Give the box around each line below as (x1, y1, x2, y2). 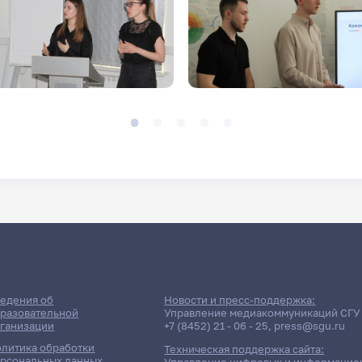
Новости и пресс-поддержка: (164, 293, 316, 306)
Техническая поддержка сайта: (164, 343, 325, 356)
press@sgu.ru (274, 318, 346, 332)
